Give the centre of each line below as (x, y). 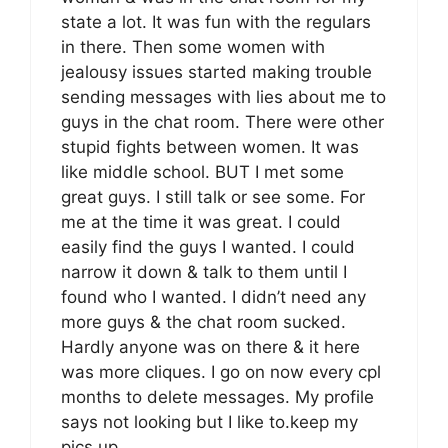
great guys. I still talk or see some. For (213, 197)
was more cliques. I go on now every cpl (221, 372)
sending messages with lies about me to (223, 97)
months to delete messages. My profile (217, 397)
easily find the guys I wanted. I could (208, 247)
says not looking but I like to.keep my (209, 422)
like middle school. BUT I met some (202, 172)
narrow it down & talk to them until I (204, 272)
